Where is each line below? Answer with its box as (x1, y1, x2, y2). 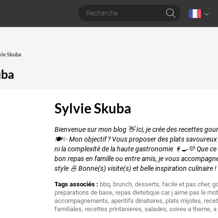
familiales (54, 205, 82, 213)
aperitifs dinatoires (111, 197, 163, 205)
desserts (135, 181, 160, 188)
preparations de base (54, 189, 113, 197)
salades (145, 205, 167, 213)
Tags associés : (54, 181, 99, 188)
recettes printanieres (85, 205, 142, 213)
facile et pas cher (162, 181, 210, 188)
